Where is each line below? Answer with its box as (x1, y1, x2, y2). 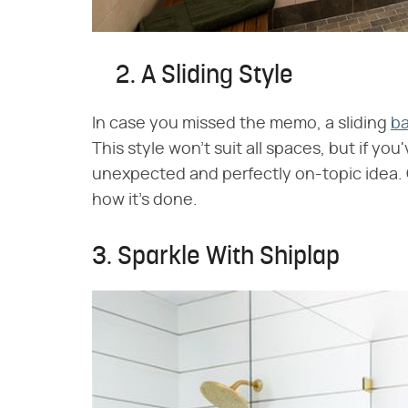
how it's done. (92, 191, 198, 209)
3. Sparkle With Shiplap (92, 244, 340, 270)
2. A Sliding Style (116, 63, 293, 89)
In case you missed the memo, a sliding (92, 115, 391, 132)
